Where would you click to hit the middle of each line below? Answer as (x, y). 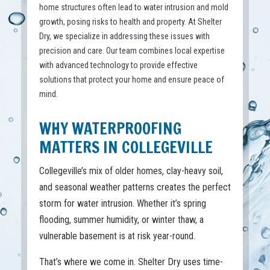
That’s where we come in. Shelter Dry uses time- (131, 262)
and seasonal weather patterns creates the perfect (135, 187)
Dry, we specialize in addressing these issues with (124, 36)
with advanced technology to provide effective (118, 65)
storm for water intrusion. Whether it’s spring (122, 204)
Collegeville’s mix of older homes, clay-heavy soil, (131, 171)
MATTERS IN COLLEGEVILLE (126, 148)
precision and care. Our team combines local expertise (132, 51)
